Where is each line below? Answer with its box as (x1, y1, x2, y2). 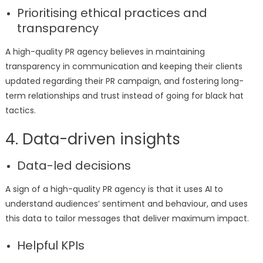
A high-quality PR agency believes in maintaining (5, 45, 205, 58)
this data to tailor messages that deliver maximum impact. (5, 212, 251, 224)
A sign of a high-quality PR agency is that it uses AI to (5, 183, 223, 195)
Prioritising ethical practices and (16, 4, 207, 21)
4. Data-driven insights (5, 128, 180, 150)
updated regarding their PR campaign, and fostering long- (5, 75, 244, 87)
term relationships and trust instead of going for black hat (5, 89, 244, 102)
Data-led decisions (16, 157, 131, 174)
